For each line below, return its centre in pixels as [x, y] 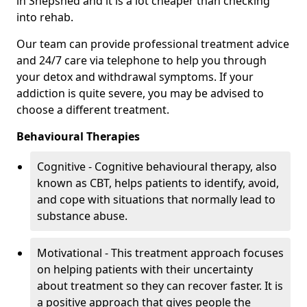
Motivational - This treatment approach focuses [160, 253]
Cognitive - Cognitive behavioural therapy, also [157, 167]
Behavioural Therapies [78, 137]
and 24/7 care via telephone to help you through [142, 61]
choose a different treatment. [93, 110]
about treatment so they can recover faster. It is [160, 286]
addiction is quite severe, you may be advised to [140, 94]
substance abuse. [82, 216]
